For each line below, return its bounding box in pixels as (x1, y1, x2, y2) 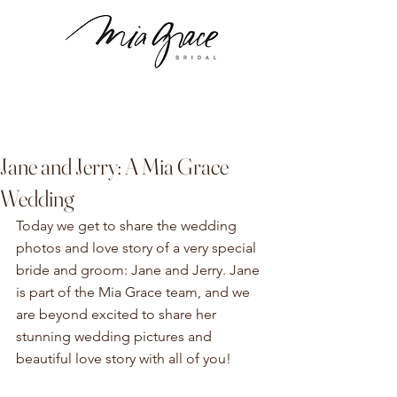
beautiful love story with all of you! (16, 350, 235, 367)
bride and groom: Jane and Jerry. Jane (16, 261, 263, 278)
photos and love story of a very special (16, 239, 260, 256)
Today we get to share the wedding (16, 217, 240, 234)
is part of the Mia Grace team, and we (16, 284, 253, 300)
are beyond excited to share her (16, 306, 220, 323)
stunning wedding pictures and (16, 328, 215, 345)
